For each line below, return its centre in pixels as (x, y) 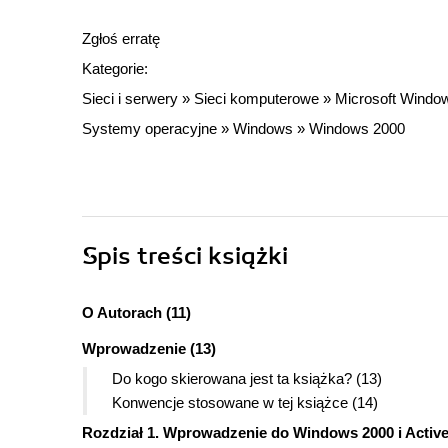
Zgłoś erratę (121, 39)
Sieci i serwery (130, 99)
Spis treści (145, 256)
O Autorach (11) (136, 313)
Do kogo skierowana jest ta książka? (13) (247, 379)
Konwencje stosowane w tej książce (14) (245, 403)
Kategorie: (115, 69)
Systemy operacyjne (149, 129)
